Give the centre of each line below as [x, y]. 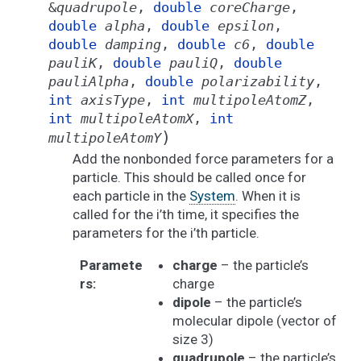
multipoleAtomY [105, 138]
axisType [113, 100]
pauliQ [193, 63]
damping [133, 44]
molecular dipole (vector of [254, 321]
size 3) [193, 339]
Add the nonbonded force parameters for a [203, 159]
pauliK [73, 63]
